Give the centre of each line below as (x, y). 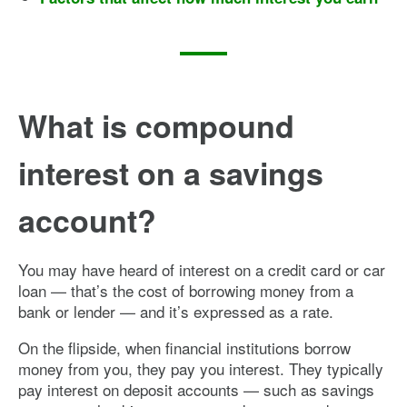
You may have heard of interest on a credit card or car (202, 269)
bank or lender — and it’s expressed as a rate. (176, 311)
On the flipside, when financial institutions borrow (184, 347)
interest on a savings (171, 172)
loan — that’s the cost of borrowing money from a (186, 290)
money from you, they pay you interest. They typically (201, 368)
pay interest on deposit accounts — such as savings (196, 389)
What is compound (156, 125)
